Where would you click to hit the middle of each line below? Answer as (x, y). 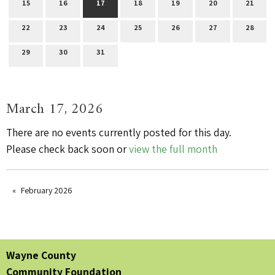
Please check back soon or (68, 149)
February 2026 (47, 190)
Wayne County (41, 255)
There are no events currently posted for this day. (119, 132)
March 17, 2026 (55, 109)
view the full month (173, 149)
